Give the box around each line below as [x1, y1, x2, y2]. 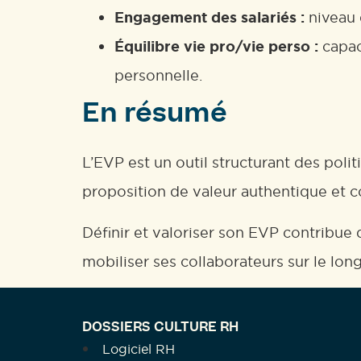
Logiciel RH [102, 341, 175, 358]
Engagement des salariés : [114, 8, 305, 28]
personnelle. [114, 66, 202, 85]
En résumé [82, 103, 227, 130]
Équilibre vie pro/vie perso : [114, 37, 318, 57]
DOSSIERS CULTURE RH [82, 322, 239, 335]
